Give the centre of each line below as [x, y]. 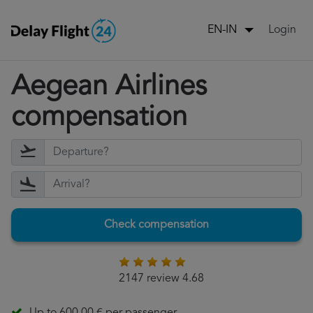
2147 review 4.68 [161, 279]
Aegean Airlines [109, 88]
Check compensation [156, 225]
